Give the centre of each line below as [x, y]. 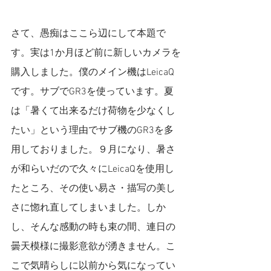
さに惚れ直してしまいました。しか [88, 208]
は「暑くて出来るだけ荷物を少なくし [93, 111]
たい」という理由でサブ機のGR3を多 [92, 131]
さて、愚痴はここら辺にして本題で [88, 34]
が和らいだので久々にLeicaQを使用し [93, 169]
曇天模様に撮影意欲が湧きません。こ [93, 247]
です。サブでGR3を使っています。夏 [92, 92]
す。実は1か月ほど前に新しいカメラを [96, 53]
